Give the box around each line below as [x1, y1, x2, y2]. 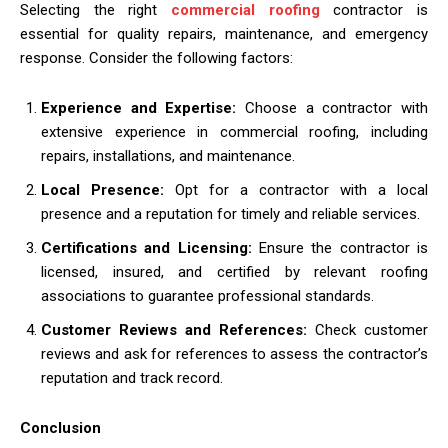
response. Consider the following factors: [20, 48, 293, 67]
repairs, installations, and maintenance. [41, 146, 295, 165]
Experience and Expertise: [41, 98, 245, 117]
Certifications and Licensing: [41, 238, 259, 257]
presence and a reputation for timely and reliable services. [41, 204, 420, 223]
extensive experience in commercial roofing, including [41, 122, 428, 141]
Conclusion [20, 418, 101, 437]
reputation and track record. [41, 368, 223, 387]
